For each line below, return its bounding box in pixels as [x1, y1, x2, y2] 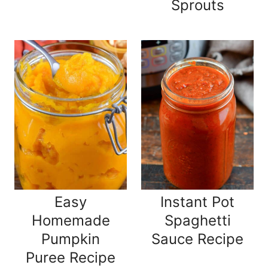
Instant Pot [160, 193, 234, 211]
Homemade [31, 212, 110, 230]
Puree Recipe [26, 249, 115, 267]
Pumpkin [41, 230, 100, 248]
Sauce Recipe [151, 230, 243, 248]
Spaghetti [164, 212, 231, 230]
